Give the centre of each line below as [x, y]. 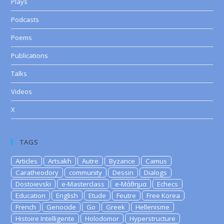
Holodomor [102, 218]
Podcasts [25, 19]
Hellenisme [153, 207]
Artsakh [60, 161]
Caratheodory [37, 172]
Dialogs [156, 172]
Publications [30, 55]
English [67, 195]
